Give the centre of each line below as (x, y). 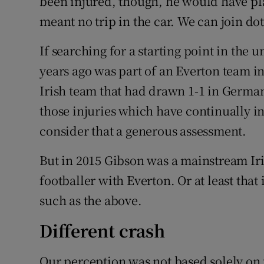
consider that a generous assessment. (143, 131)
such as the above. (91, 200)
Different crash (103, 231)
